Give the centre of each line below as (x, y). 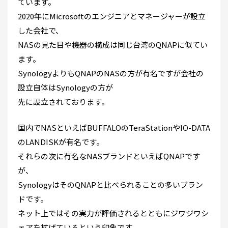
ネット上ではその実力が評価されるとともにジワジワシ (113, 213)
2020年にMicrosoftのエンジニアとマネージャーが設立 (112, 16)
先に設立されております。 (63, 102)
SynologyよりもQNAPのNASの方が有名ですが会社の (111, 73)
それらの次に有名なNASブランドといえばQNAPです (109, 156)
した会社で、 (40, 31)
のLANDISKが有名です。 (61, 142)
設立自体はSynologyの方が (65, 88)
